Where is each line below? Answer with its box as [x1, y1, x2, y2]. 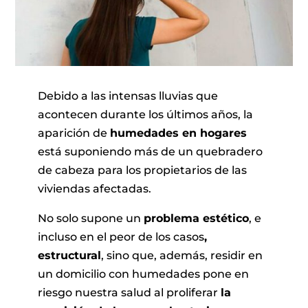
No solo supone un [37, 212, 144, 225]
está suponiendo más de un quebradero [37, 145, 263, 159]
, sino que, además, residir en [100, 249, 263, 263]
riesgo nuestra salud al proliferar [37, 286, 221, 300]
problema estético [143, 212, 249, 225]
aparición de [37, 126, 110, 140]
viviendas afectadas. [37, 182, 151, 196]
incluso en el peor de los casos [37, 230, 204, 244]
